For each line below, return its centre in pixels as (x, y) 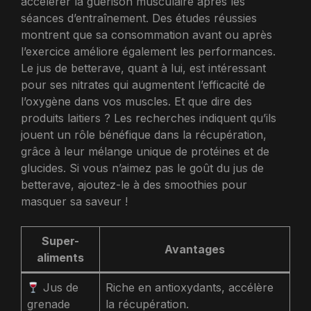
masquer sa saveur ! (74, 202)
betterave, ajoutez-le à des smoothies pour (134, 185)
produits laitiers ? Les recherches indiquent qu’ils (149, 118)
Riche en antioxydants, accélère (190, 288)
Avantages (195, 250)
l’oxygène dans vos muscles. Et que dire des (136, 102)
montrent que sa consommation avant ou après (146, 35)
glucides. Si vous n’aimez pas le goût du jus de (142, 168)
